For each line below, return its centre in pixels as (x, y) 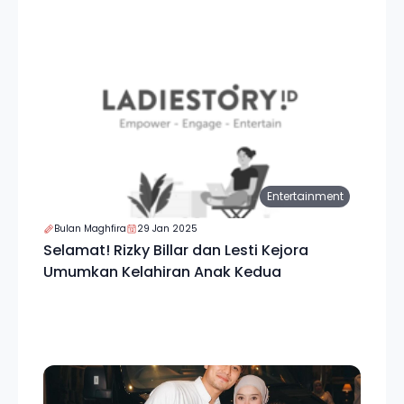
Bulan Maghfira (90, 229)
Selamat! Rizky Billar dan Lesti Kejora (176, 250)
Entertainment (305, 196)
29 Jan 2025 (167, 229)
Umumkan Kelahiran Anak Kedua (162, 272)
